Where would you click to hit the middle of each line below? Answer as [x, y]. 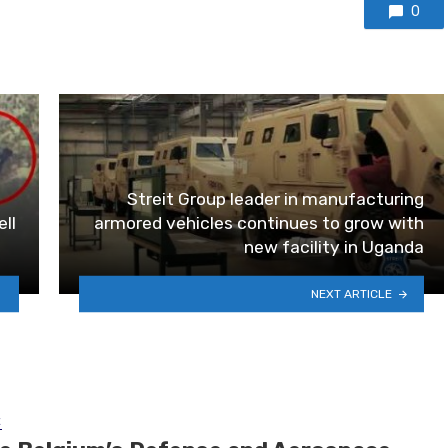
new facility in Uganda [334, 246]
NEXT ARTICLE [352, 293]
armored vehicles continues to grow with [259, 222]
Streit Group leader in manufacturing [275, 198]
